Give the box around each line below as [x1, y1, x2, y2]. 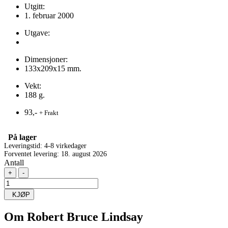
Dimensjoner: [24, 54, 68, 64]
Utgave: [24, 28, 50, 37]
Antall [4, 158, 24, 167]
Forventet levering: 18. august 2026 [4, 150, 107, 158]
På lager [4, 132, 37, 141]
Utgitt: [24, 2, 45, 11]
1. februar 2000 [24, 11, 74, 20]
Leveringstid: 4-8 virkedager [4, 141, 87, 150]
